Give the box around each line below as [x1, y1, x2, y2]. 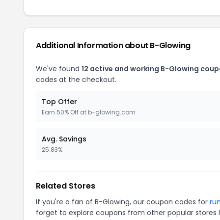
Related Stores [36, 180, 95, 192]
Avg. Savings [42, 134, 86, 144]
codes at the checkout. [36, 74, 116, 84]
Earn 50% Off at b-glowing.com [42, 108, 136, 116]
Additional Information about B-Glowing [36, 39, 191, 51]
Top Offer [42, 96, 77, 107]
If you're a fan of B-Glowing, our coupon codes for [36, 196, 210, 207]
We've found [36, 63, 82, 74]
